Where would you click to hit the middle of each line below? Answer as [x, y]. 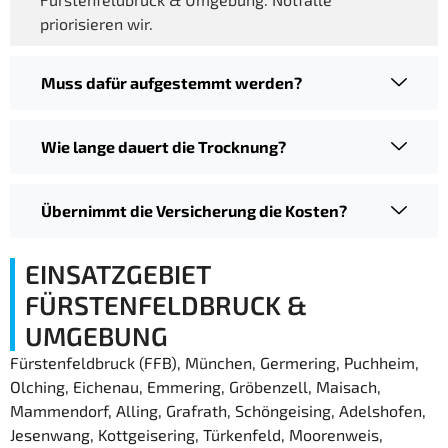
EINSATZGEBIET [117, 274]
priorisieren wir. [96, 24]
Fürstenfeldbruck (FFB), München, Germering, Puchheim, [214, 363]
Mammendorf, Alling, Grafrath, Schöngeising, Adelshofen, [218, 411]
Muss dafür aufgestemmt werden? [171, 83]
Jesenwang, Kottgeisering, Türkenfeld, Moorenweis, [196, 435]
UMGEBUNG [96, 336]
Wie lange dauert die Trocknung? [163, 147]
